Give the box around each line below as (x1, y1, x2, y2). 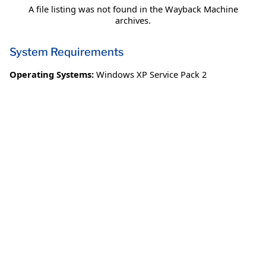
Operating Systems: (9, 68, 94, 81)
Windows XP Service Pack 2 (96, 68, 207, 81)
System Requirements (9, 45, 123, 59)
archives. (115, 14, 151, 27)
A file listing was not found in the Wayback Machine (28, 3, 238, 15)
